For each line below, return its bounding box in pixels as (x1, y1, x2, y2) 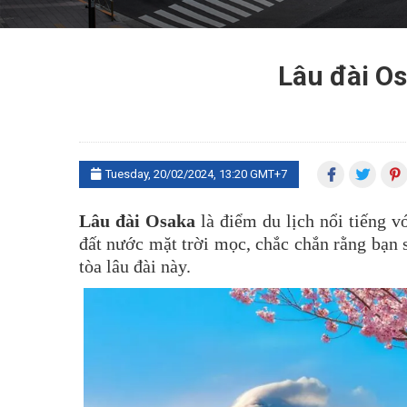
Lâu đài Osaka (79, 211, 201, 231)
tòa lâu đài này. (79, 256, 191, 276)
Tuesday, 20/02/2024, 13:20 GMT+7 (105, 167, 287, 181)
